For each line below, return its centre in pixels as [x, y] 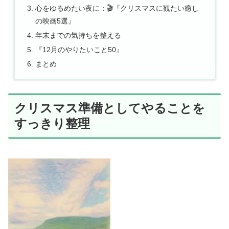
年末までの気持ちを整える [78, 35]
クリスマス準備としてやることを [110, 108]
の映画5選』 [55, 21]
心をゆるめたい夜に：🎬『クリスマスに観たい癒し [117, 8]
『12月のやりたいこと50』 [79, 49]
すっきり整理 [52, 123]
